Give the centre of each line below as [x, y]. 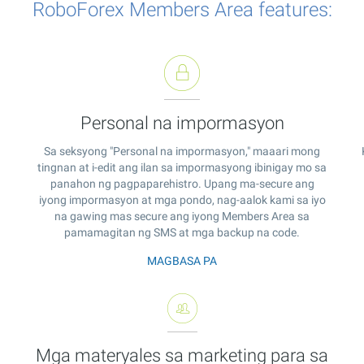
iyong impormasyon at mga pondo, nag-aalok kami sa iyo [182, 199]
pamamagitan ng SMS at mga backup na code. [182, 232]
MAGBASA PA [182, 260]
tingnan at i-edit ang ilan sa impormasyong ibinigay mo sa [182, 167]
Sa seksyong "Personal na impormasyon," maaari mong [182, 151]
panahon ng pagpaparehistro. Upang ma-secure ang [182, 183]
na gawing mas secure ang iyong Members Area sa [182, 216]
